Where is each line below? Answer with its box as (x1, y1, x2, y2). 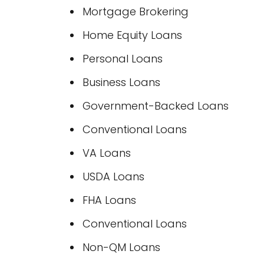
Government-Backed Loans (82, 98, 229, 113)
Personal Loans (82, 51, 163, 66)
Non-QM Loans (82, 240, 160, 255)
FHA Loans (82, 193, 136, 207)
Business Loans (82, 75, 160, 90)
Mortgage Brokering (82, 4, 189, 19)
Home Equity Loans (82, 28, 182, 42)
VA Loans (82, 146, 131, 160)
